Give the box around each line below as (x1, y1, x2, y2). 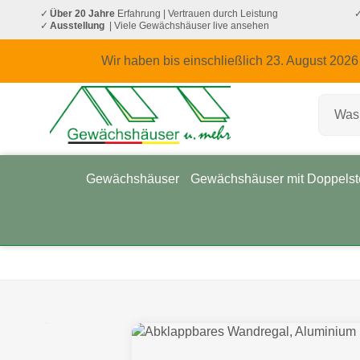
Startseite (39, 268, 88, 281)
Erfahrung (115, 7, 162, 19)
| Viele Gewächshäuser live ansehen (107, 19, 270, 31)
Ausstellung (50, 19, 108, 31)
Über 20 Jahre (50, 7, 116, 19)
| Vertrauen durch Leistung (161, 7, 279, 19)
